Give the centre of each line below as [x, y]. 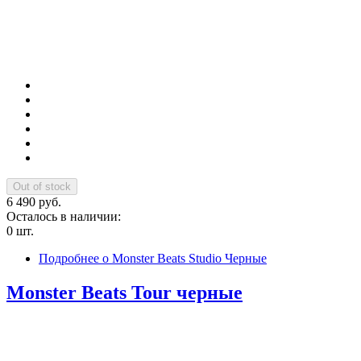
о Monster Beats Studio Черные [183, 259]
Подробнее [69, 259]
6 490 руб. [34, 202]
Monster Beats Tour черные [124, 293]
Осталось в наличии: [65, 217]
